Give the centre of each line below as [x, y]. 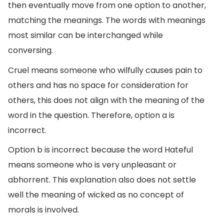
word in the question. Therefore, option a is [91, 115]
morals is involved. [43, 210]
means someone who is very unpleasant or [92, 165]
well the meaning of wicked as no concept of [96, 195]
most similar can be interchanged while [85, 35]
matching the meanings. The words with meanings [107, 20]
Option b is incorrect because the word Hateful [100, 150]
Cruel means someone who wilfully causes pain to [105, 70]
